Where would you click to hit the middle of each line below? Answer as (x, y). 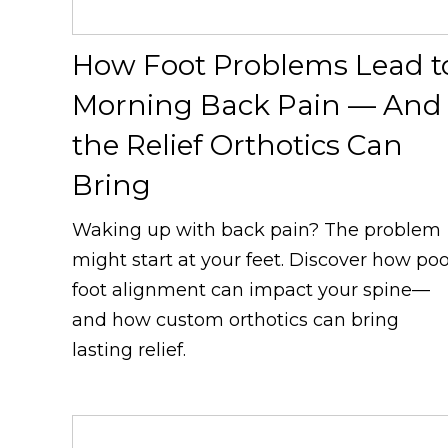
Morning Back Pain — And (257, 104)
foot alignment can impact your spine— (251, 289)
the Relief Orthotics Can (237, 144)
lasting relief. (129, 349)
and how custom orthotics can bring (235, 319)
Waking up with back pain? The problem (256, 229)
